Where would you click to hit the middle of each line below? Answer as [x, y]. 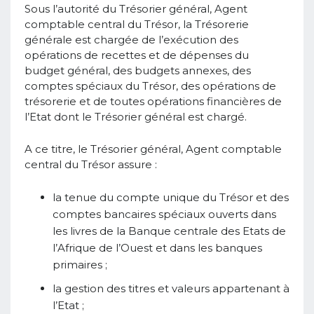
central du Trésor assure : [91, 164]
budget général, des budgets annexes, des [138, 70]
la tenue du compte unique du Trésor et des [171, 197]
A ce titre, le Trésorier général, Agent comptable [153, 149]
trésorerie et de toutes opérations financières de [153, 101]
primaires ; [80, 264]
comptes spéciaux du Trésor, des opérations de [150, 86]
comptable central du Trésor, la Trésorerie [137, 24]
